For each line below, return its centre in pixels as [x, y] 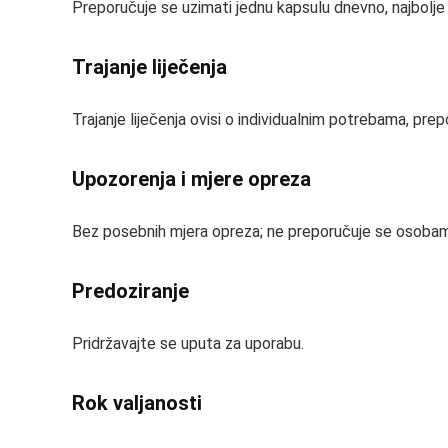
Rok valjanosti [137, 403]
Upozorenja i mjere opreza [191, 179]
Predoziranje [130, 291]
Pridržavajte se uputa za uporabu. [188, 343]
